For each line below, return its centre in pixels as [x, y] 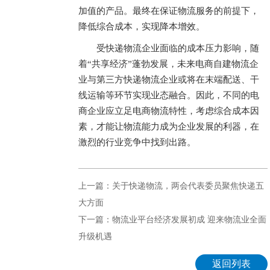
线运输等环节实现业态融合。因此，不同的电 [168, 95]
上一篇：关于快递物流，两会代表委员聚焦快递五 [171, 186]
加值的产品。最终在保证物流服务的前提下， [168, 11]
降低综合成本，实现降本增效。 [141, 27]
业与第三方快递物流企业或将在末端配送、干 [168, 80]
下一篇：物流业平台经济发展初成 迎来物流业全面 [172, 220]
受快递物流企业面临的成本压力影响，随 [177, 48]
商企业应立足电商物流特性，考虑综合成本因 [168, 111]
